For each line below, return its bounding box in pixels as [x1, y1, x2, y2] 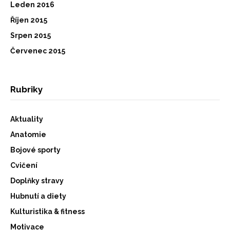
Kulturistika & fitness [10, 207, 85, 216]
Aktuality [10, 114, 43, 123]
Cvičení [10, 161, 37, 169]
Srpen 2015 [10, 31, 51, 40]
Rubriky [10, 84, 43, 94]
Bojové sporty [10, 145, 61, 154]
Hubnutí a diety [10, 191, 66, 200]
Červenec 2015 [10, 46, 65, 55]
